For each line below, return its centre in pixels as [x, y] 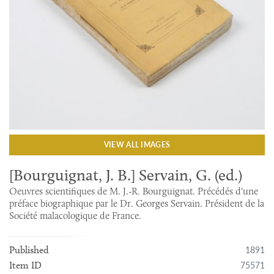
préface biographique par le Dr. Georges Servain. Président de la [137, 203]
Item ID [26, 265]
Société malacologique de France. [76, 215]
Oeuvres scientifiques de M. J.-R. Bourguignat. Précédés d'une [134, 191]
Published [29, 250]
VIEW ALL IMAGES [137, 144]
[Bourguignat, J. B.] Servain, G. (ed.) [126, 175]
